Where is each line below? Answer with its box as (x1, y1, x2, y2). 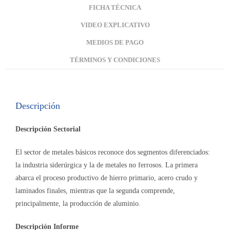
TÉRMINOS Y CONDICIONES (70, 56, 160, 64)
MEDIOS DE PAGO (86, 39, 144, 47)
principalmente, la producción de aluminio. (15, 200, 141, 208)
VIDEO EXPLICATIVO (80, 22, 150, 29)
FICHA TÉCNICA (89, 4, 141, 12)
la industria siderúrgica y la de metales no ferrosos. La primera (15, 161, 198, 169)
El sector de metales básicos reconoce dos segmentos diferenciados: (15, 148, 210, 157)
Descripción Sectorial (15, 125, 81, 133)
